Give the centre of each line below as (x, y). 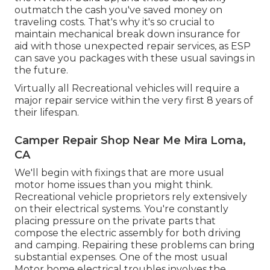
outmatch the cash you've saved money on (118, 10)
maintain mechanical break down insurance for (127, 34)
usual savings (212, 58)
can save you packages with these (97, 58)
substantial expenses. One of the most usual (121, 257)
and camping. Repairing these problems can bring (135, 245)
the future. (41, 71)
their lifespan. (47, 113)
